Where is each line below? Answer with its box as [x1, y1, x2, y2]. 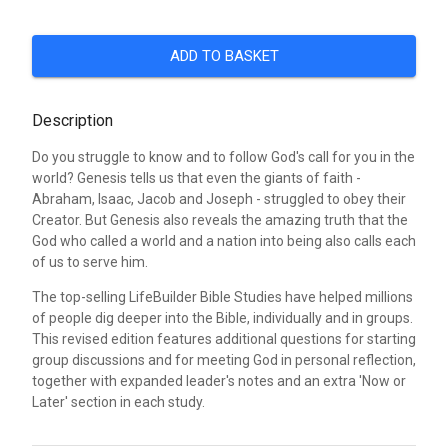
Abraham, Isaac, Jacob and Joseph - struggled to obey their [32, 191, 406, 208]
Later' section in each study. [32, 394, 205, 411]
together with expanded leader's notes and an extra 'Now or [32, 373, 406, 390]
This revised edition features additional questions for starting [32, 331, 416, 348]
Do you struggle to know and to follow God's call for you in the [32, 149, 415, 166]
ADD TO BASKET [169, 47, 279, 66]
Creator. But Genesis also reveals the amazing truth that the [32, 212, 408, 229]
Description [32, 111, 113, 131]
